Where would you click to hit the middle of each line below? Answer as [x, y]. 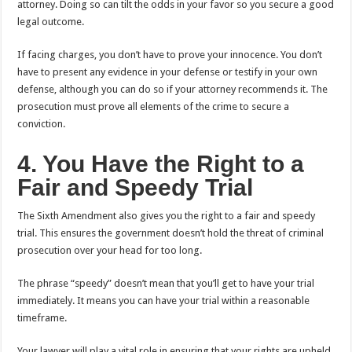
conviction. [42, 123]
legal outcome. [51, 21]
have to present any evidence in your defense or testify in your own [168, 71]
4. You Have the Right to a [161, 163]
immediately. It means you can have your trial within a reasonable [164, 300]
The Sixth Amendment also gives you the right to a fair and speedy [167, 215]
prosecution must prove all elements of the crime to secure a [154, 106]
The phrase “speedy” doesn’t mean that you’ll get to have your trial [166, 283]
